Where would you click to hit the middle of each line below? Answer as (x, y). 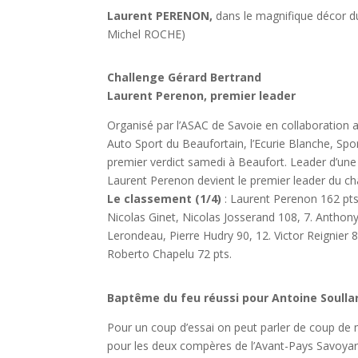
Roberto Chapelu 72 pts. (170, 254)
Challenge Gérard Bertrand (185, 78)
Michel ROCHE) (147, 34)
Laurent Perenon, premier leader (202, 96)
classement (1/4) (175, 199)
